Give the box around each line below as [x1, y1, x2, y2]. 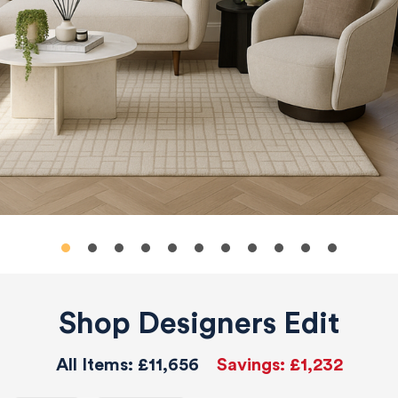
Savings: [216, 355, 290, 374]
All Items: [55, 355, 138, 374]
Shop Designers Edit [59, 307, 339, 338]
